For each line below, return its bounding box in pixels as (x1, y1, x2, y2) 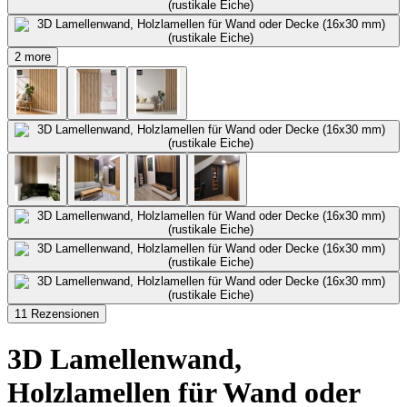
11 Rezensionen (15, 307, 99, 321)
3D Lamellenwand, (7, 342, 242, 376)
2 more (15, 50, 51, 64)
